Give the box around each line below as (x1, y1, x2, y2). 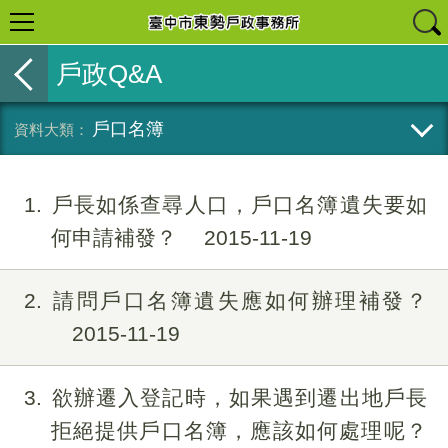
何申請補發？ (50, 225, 183, 249)
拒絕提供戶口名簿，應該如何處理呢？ (50, 418, 427, 442)
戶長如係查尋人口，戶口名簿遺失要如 (50, 192, 427, 216)
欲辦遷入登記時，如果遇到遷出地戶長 (50, 385, 427, 409)
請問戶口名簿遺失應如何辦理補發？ (50, 289, 427, 313)
